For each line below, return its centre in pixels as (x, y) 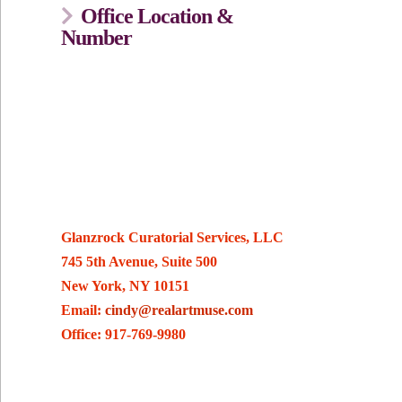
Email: (83, 310)
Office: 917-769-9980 (124, 335)
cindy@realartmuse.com (179, 310)
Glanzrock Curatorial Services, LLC (173, 238)
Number (97, 38)
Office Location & (157, 17)
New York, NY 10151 (126, 286)
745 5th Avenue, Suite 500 (140, 262)
